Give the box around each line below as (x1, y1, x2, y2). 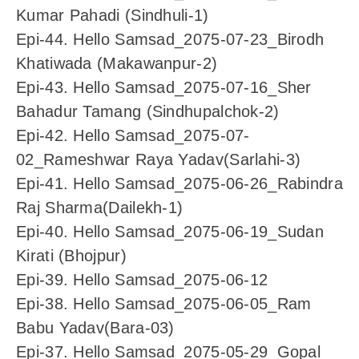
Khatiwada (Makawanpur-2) (16, 54, 218, 73)
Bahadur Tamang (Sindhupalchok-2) (16, 103, 280, 121)
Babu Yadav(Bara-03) (16, 319, 175, 337)
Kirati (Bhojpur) (16, 247, 127, 265)
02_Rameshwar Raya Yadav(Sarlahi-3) (16, 151, 301, 169)
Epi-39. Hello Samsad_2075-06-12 (16, 271, 268, 289)
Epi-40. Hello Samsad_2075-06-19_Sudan (16, 223, 325, 241)
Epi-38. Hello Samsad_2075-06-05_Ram (16, 295, 312, 313)
